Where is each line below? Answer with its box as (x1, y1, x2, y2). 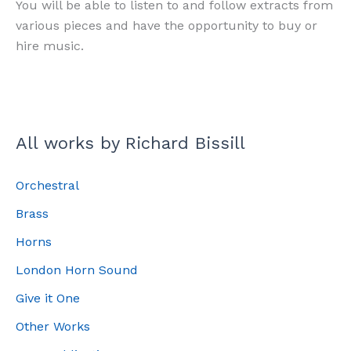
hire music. (16, 38, 84, 53)
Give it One (16, 291, 80, 306)
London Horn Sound (16, 262, 138, 278)
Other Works (16, 319, 90, 335)
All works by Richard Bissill (16, 133, 245, 154)
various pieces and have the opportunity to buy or (16, 17, 317, 33)
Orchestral (16, 178, 79, 194)
